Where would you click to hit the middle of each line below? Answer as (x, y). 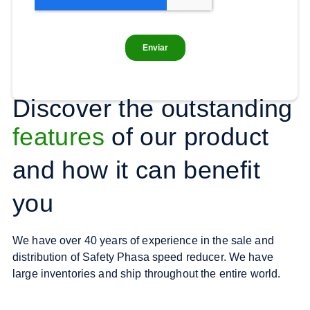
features (58, 136)
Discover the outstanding (153, 108)
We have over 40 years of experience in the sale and (143, 240)
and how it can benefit (136, 170)
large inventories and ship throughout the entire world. (147, 273)
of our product (186, 136)
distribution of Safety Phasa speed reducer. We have (143, 257)
